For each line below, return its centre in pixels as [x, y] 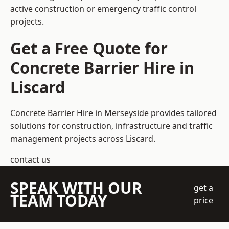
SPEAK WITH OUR [76, 188]
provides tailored [183, 113]
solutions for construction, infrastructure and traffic [111, 126]
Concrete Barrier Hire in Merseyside [79, 113]
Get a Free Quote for [89, 48]
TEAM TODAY [59, 201]
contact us [30, 160]
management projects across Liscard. [83, 139]
